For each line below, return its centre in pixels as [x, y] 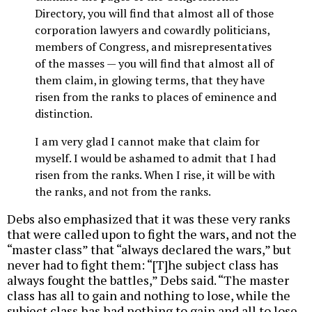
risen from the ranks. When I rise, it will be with [155, 175]
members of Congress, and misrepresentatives [153, 46]
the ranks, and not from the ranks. [123, 192]
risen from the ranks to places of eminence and [156, 96]
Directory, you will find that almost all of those [154, 13]
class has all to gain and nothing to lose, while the [149, 296]
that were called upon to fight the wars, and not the [152, 234]
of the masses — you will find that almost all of [154, 63]
